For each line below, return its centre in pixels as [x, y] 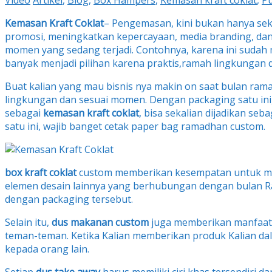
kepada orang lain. [47, 249]
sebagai [24, 113]
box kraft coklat [41, 173]
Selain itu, [28, 223]
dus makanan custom [100, 223]
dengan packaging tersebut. [69, 199]
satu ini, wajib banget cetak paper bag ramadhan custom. [135, 127]
